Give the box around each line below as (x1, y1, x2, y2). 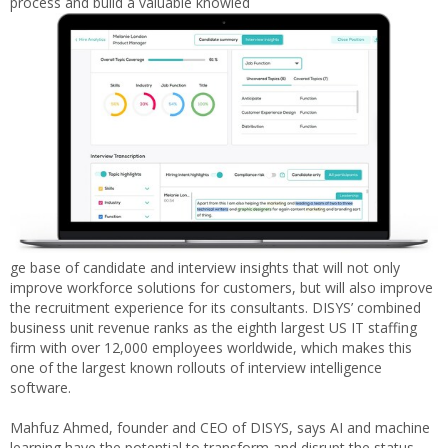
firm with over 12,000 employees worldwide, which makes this (10, 337, 412, 357)
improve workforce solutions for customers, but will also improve (10, 277, 433, 297)
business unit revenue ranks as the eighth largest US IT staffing (10, 317, 417, 337)
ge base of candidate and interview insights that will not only (10, 257, 400, 277)
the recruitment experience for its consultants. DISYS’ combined (10, 297, 421, 317)
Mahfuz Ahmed (10, 417, 109, 437)
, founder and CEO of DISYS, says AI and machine (109, 417, 430, 437)
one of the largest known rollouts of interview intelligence (10, 357, 382, 377)
